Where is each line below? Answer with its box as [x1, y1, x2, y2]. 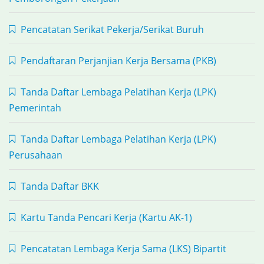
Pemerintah [9, 101, 61, 114]
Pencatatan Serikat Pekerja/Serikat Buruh [18, 23, 204, 36]
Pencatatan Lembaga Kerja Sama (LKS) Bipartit [18, 242, 226, 255]
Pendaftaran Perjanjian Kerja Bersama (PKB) [18, 54, 216, 67]
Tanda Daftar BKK [18, 180, 99, 193]
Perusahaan [9, 148, 62, 161]
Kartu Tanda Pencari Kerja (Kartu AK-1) [18, 211, 192, 224]
